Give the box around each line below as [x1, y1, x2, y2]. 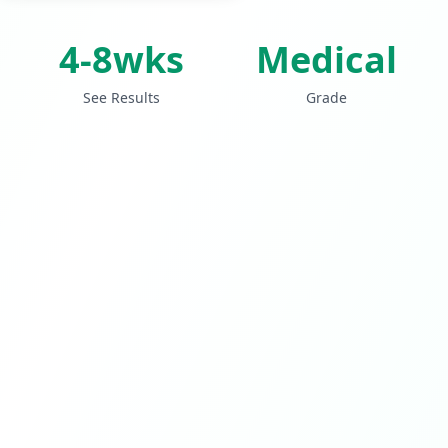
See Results [83, 88, 160, 107]
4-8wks [59, 35, 184, 84]
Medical [256, 35, 397, 84]
